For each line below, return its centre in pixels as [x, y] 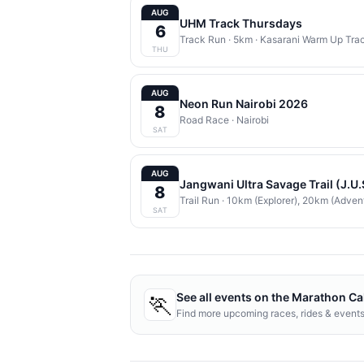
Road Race [204, 119]
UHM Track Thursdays [241, 23]
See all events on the [234, 297]
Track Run [203, 39]
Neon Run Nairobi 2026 [244, 103]
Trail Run [199, 200]
